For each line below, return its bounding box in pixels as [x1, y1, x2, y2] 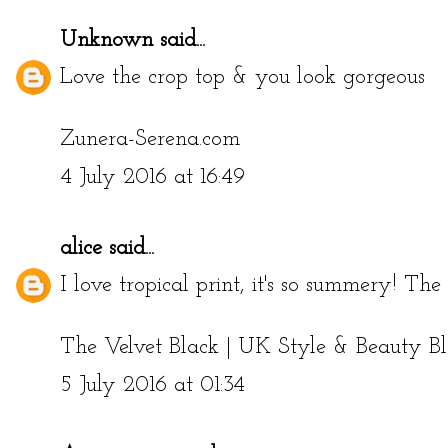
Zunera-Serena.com [60, 128, 240, 152]
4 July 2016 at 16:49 [60, 165, 245, 189]
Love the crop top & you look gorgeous [60, 66, 425, 90]
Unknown [60, 28, 153, 52]
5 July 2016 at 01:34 [60, 373, 245, 397]
